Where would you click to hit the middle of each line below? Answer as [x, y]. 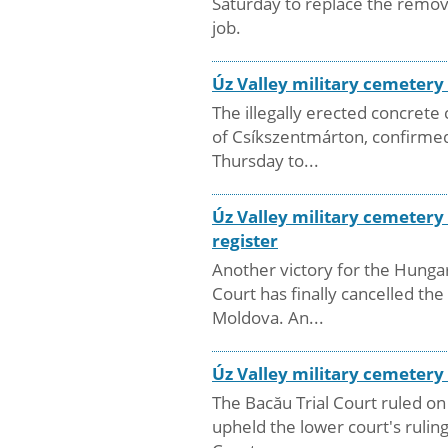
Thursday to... [265, 160]
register [245, 240]
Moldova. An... [268, 317]
